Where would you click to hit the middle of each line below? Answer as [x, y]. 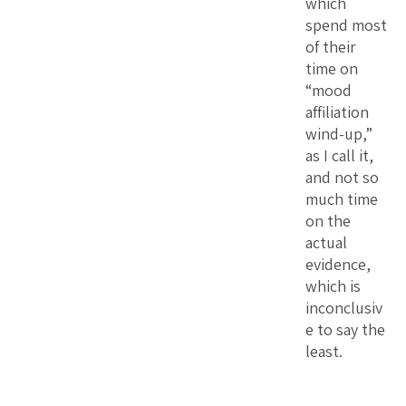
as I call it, [339, 155]
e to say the [345, 329]
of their [331, 46]
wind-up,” [339, 133]
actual [326, 242]
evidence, [338, 264]
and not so [342, 177]
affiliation [337, 111]
